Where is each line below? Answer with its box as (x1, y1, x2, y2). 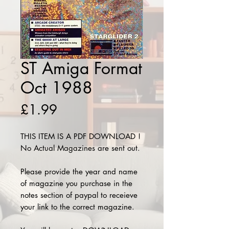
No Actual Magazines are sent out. (20, 143, 143, 153)
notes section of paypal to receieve (20, 190, 138, 200)
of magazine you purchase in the (20, 178, 132, 188)
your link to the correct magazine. (20, 202, 134, 212)
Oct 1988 (20, 77, 93, 98)
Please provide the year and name (20, 167, 138, 176)
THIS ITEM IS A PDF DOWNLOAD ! (20, 131, 141, 141)
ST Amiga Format (20, 58, 142, 79)
